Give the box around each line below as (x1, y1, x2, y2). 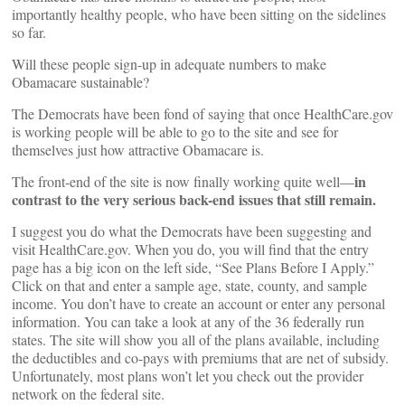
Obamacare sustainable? (12, 72, 149, 91)
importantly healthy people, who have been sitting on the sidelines (12, 5, 386, 24)
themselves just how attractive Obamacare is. (12, 140, 264, 159)
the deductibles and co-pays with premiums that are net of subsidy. (12, 348, 389, 367)
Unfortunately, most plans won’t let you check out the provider (12, 366, 363, 385)
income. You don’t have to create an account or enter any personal (12, 294, 385, 313)
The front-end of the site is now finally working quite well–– (12, 172, 354, 191)
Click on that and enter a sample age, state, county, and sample (12, 276, 367, 295)
